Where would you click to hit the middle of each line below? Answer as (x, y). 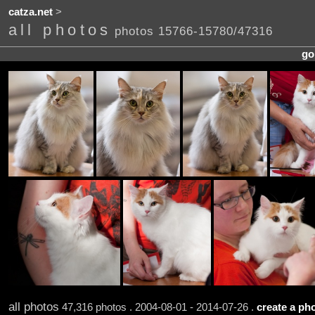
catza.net (30, 12)
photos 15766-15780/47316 (193, 31)
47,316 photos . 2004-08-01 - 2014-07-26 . (157, 307)
